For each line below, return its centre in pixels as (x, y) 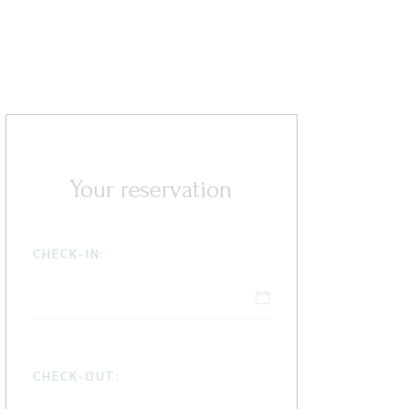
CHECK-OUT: (77, 376)
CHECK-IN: (68, 253)
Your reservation (152, 190)
